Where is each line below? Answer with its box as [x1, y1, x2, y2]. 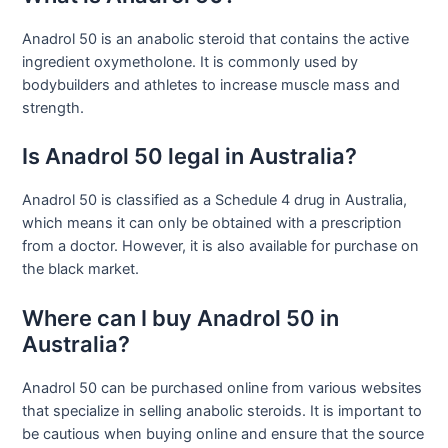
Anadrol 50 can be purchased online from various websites [22, 378, 423, 397]
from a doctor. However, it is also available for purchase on [22, 237, 420, 256]
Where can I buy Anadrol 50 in [22, 304, 340, 331]
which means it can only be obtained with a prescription [22, 214, 403, 233]
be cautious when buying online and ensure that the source [22, 424, 425, 443]
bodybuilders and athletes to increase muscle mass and [22, 75, 401, 94]
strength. [22, 98, 85, 117]
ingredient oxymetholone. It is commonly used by [22, 52, 359, 71]
